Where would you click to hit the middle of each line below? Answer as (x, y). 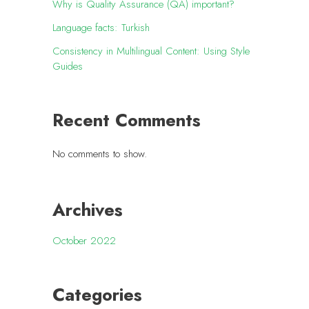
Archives (88, 210)
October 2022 (84, 241)
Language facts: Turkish (101, 28)
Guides (68, 67)
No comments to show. (100, 153)
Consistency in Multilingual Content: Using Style (151, 51)
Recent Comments (127, 120)
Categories (97, 295)
